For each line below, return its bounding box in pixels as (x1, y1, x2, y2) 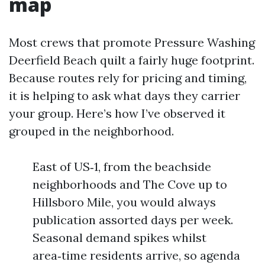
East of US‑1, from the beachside (33, 159, 211, 174)
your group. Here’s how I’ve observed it (9, 106, 225, 121)
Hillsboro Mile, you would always (33, 195, 216, 209)
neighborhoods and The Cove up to (33, 177, 227, 192)
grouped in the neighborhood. (9, 124, 174, 138)
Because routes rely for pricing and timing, (9, 70, 247, 85)
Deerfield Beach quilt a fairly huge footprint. (9, 53, 254, 67)
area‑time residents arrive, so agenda (33, 248, 240, 263)
